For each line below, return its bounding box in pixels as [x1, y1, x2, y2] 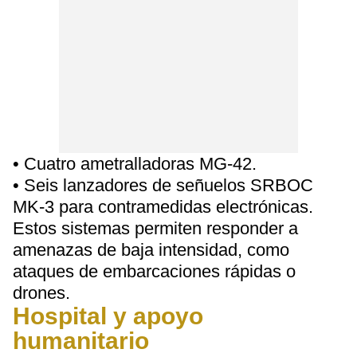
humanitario [13, 328, 149, 354]
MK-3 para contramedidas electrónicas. [13, 197, 313, 217]
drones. [13, 283, 70, 303]
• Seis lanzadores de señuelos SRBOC [13, 175, 313, 195]
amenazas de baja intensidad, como [13, 240, 289, 260]
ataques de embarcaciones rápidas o [13, 261, 296, 281]
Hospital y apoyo [13, 303, 203, 329]
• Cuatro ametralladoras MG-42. [13, 154, 257, 174]
